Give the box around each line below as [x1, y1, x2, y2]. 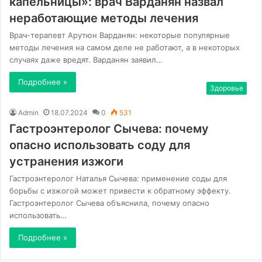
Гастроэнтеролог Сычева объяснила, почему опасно [9, 198, 209, 208]
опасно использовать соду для [9, 137, 190, 152]
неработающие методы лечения [9, 11, 198, 25]
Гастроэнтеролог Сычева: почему [9, 121, 209, 136]
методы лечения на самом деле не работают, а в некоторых [9, 42, 240, 52]
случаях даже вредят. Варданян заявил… [9, 54, 163, 64]
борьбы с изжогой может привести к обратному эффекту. [9, 185, 231, 195]
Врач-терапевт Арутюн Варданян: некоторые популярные [9, 30, 230, 40]
